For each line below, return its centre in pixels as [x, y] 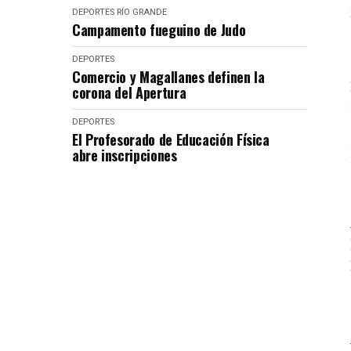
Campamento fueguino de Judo [159, 30]
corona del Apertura [129, 92]
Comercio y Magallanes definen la [168, 77]
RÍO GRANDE [142, 12]
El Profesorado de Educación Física [171, 139]
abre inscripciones [125, 155]
